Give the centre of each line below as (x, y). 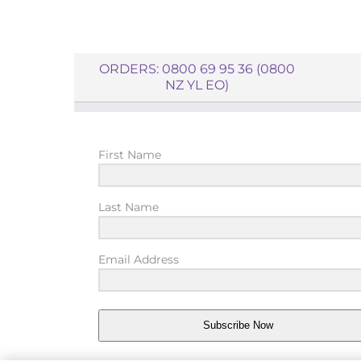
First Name (130, 155)
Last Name (129, 207)
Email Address (139, 259)
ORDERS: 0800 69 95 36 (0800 (197, 69)
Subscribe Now (238, 326)
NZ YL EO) (197, 85)
